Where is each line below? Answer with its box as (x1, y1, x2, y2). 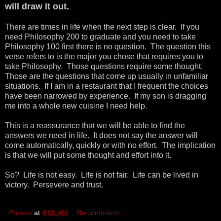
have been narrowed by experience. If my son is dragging (5, 91, 206, 100)
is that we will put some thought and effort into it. (5, 150, 171, 159)
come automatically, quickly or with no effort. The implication (5, 141, 216, 149)
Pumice (9, 208, 32, 217)
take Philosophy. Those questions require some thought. (5, 62, 205, 71)
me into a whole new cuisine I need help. (5, 101, 147, 110)
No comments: (76, 208, 122, 217)
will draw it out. (5, 1, 69, 11)
